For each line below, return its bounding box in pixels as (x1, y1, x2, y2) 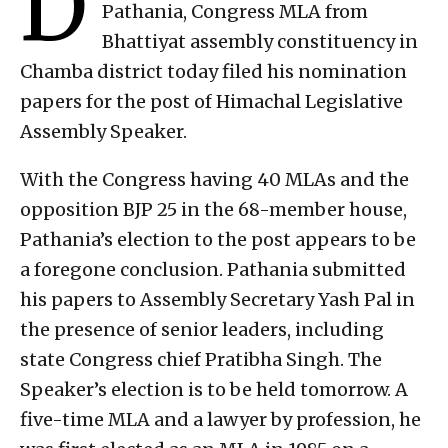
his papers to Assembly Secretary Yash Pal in (20, 288, 415, 312)
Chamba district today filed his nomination (20, 60, 407, 84)
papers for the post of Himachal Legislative (20, 90, 403, 114)
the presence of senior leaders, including (20, 318, 384, 342)
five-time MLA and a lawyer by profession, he (20, 408, 421, 432)
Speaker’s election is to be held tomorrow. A (20, 378, 408, 402)
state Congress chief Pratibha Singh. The (20, 348, 382, 372)
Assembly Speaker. (20, 120, 187, 144)
